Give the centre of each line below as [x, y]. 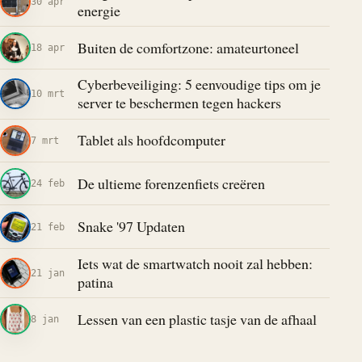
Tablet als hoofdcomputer [151, 140]
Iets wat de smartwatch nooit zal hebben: [195, 263]
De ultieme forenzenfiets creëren [171, 183]
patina [95, 282]
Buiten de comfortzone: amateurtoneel [188, 47]
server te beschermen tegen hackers [179, 103]
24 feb [48, 183]
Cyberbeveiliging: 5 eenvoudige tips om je [199, 84]
